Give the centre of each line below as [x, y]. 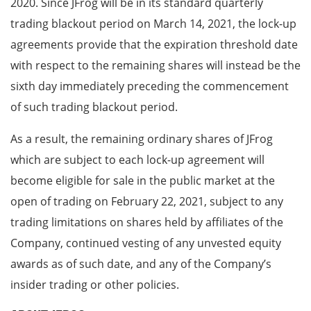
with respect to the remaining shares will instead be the [155, 66]
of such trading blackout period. [94, 107]
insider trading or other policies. [95, 285]
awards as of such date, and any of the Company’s [141, 264]
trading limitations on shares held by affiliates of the [147, 222]
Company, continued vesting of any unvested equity [146, 243]
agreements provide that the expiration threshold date [154, 45]
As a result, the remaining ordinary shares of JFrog [142, 139]
